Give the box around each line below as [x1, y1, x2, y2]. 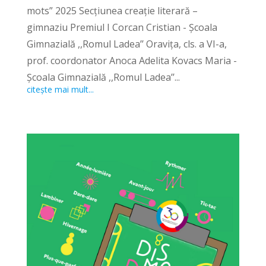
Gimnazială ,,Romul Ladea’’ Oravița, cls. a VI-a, [26, 37, 227, 51]
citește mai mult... [26, 84, 94, 96]
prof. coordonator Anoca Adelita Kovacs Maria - [26, 54, 237, 68]
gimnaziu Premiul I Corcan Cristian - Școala [26, 21, 217, 34]
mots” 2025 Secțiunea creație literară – [26, 4, 198, 18]
